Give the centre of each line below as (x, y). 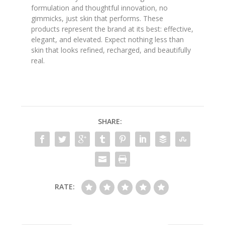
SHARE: (110, 122)
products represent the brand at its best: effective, (113, 29)
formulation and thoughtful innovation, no (100, 8)
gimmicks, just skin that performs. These (97, 19)
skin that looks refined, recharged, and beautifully (111, 50)
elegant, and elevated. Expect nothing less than (108, 40)
